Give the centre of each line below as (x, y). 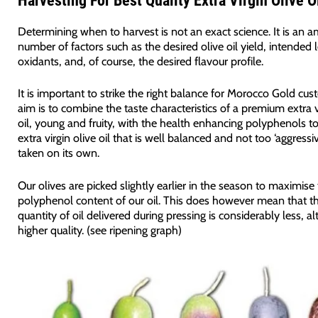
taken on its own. (58, 153)
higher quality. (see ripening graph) (99, 230)
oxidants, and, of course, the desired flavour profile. (140, 61)
